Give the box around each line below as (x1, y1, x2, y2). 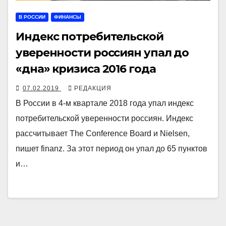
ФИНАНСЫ (54, 14, 81, 20)
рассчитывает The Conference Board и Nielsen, (16, 129, 190, 138)
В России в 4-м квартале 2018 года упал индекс (16, 98, 194, 107)
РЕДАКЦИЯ (74, 84, 111, 92)
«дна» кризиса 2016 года (16, 62, 156, 76)
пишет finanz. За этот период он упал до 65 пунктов (16, 144, 207, 153)
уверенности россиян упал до (16, 45, 189, 60)
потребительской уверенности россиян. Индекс (16, 114, 193, 123)
